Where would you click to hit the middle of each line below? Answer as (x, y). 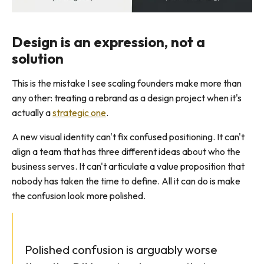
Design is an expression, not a (108, 42)
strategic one (79, 113)
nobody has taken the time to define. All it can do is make (126, 181)
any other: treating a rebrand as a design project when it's (127, 98)
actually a (32, 113)
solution (38, 58)
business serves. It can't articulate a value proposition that (128, 166)
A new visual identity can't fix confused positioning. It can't (128, 137)
